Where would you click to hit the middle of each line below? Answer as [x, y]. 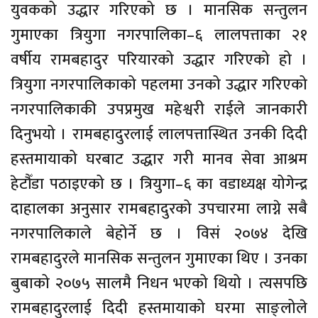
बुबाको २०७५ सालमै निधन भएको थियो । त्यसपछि [159, 284]
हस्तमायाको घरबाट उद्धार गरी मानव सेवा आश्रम [159, 160]
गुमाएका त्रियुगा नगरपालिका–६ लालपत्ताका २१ [159, 35]
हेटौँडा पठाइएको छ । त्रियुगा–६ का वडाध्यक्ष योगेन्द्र [159, 185]
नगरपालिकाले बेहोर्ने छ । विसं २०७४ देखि [159, 234]
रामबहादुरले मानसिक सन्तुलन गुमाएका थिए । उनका [159, 259]
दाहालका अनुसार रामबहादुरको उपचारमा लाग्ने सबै [159, 209]
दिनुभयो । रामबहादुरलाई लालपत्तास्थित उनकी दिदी [159, 135]
